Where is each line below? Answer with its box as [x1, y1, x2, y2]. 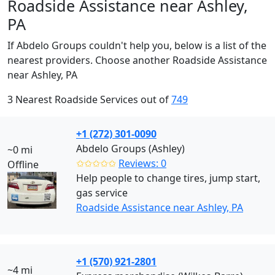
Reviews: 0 [118, 157, 166, 171]
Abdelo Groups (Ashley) [76, 142, 185, 156]
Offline [7, 158, 39, 172]
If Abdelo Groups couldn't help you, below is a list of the [7, 39, 266, 53]
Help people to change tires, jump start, [76, 171, 260, 185]
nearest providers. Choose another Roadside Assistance [7, 53, 267, 68]
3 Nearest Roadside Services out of [7, 93, 171, 107]
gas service [76, 186, 128, 200]
